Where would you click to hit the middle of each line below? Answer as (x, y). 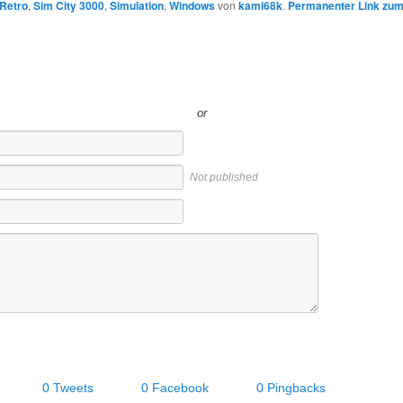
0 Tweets (68, 387)
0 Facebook (175, 387)
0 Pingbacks (291, 387)
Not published (224, 177)
